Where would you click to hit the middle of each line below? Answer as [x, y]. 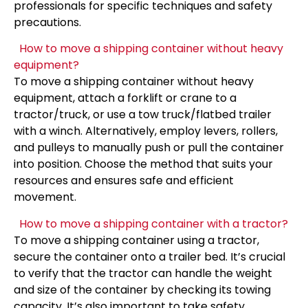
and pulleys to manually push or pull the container [149, 148]
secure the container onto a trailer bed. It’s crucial [150, 256]
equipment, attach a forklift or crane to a [125, 98]
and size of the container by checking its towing [142, 289]
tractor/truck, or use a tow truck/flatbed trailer [143, 115]
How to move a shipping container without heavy [151, 49]
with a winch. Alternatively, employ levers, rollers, [146, 131]
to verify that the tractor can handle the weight [143, 273]
